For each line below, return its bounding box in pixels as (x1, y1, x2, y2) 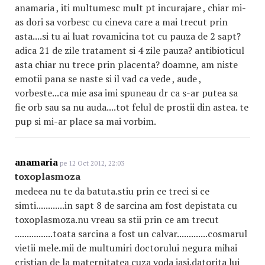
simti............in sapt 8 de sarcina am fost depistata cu (15, 199, 237, 212)
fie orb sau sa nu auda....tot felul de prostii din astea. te (15, 101, 248, 114)
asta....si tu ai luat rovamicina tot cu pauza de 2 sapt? (15, 30, 241, 43)
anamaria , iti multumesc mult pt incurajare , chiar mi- (15, 1, 246, 14)
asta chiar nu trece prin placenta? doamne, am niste (15, 58, 238, 71)
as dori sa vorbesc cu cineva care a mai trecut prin (15, 15, 228, 28)
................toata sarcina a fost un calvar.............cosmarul (15, 227, 247, 240)
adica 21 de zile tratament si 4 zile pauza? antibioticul (15, 44, 244, 57)
